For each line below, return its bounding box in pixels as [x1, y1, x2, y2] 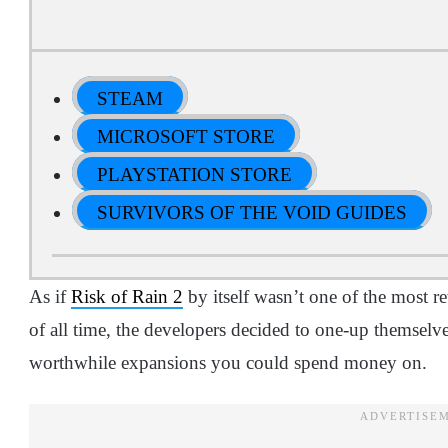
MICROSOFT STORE [97, 126, 275, 147]
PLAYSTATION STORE [97, 164, 292, 185]
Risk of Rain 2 [71, 286, 183, 307]
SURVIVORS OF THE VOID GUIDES [97, 202, 407, 223]
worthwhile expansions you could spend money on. [29, 352, 427, 373]
